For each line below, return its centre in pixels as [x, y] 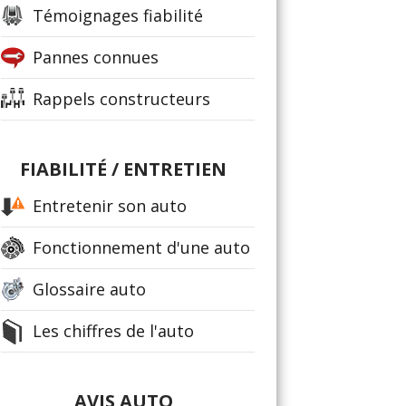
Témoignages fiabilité [118, 15]
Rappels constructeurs [121, 99]
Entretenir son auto [110, 206]
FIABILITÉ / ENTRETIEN [123, 169]
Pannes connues [96, 57]
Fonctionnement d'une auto [141, 247]
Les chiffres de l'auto [113, 331]
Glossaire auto [89, 289]
